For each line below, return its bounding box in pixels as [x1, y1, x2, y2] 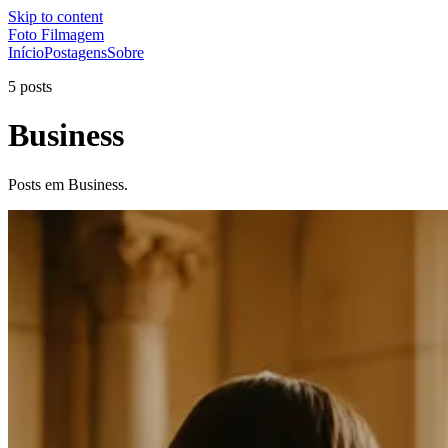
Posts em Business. [8, 175, 128, 193]
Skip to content [8, 8, 103, 25]
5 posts [8, 78, 52, 95]
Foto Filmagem [8, 26, 104, 43]
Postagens [44, 44, 107, 61]
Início [8, 44, 44, 61]
